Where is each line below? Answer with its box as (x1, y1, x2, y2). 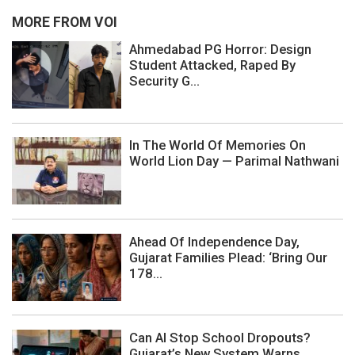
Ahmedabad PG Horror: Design (129, 41, 311, 58)
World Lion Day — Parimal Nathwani (129, 153, 339, 170)
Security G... (129, 73, 200, 90)
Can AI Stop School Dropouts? (129, 329, 311, 345)
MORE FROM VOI (12, 13, 117, 30)
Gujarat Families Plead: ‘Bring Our (129, 249, 327, 265)
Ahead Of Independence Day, (129, 233, 300, 250)
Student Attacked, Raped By (129, 57, 296, 74)
